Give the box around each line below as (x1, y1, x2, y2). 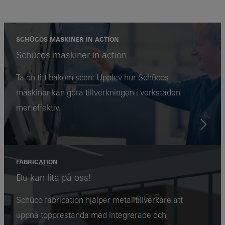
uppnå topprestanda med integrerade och (16, 210, 166, 220)
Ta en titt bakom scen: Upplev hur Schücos (16, 73, 169, 82)
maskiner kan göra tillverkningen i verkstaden (16, 88, 180, 97)
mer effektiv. (16, 103, 60, 113)
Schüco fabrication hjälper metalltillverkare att (16, 195, 183, 205)
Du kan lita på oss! (16, 172, 91, 183)
